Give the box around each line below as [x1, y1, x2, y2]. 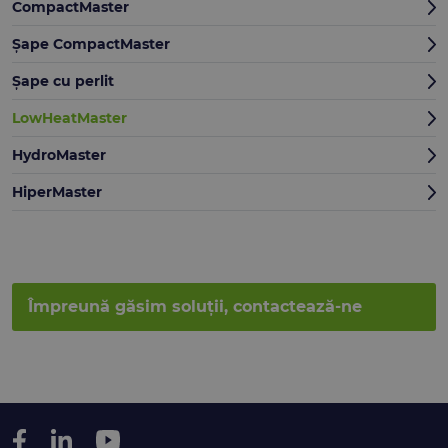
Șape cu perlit [12, 72, 114, 91]
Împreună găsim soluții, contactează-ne [28, 297, 362, 317]
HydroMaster [12, 146, 106, 165]
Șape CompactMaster [12, 35, 170, 54]
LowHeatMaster [12, 109, 127, 128]
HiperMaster [12, 183, 102, 202]
